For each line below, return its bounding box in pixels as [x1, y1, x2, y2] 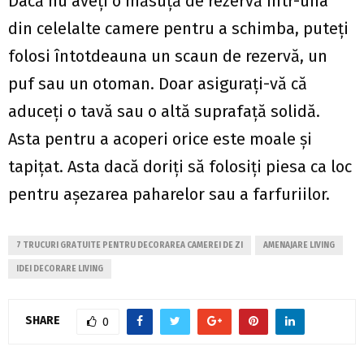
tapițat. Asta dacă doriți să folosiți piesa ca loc [8, 156, 352, 176]
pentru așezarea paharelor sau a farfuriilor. [8, 184, 330, 204]
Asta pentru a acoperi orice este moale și [8, 128, 312, 149]
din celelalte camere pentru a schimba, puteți [8, 18, 349, 38]
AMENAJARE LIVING [263, 240, 335, 250]
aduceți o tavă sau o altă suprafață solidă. [8, 101, 320, 121]
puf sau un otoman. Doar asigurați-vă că [8, 73, 307, 93]
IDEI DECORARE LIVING [16, 263, 103, 274]
